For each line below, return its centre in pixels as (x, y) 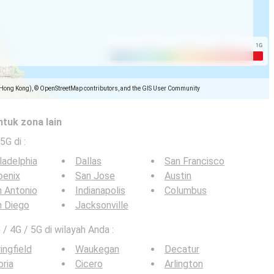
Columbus (185, 191)
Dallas (88, 161)
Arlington (183, 264)
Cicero (89, 264)
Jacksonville (102, 205)
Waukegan (97, 249)
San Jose (95, 176)
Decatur (182, 249)
